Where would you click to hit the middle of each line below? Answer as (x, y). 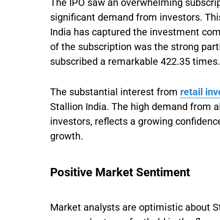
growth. (67, 136)
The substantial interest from (115, 92)
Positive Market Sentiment (120, 172)
